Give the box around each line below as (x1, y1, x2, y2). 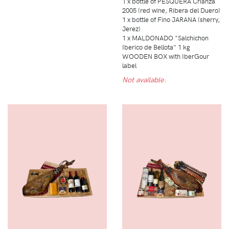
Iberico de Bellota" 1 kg (122, 42, 190, 52)
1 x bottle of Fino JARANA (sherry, (122, 15, 220, 24)
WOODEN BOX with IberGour (122, 52, 209, 61)
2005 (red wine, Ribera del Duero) (122, 6, 220, 15)
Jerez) (122, 24, 141, 33)
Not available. (122, 74, 166, 85)
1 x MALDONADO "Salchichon (122, 33, 209, 42)
